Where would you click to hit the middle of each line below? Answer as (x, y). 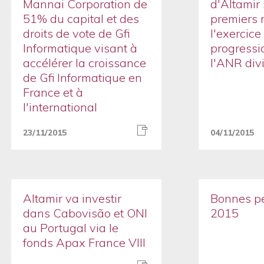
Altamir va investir (72, 198)
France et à (53, 92)
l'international (60, 107)
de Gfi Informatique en (82, 77)
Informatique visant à (80, 48)
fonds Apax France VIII (84, 242)
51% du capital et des (81, 19)
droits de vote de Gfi (76, 33)
